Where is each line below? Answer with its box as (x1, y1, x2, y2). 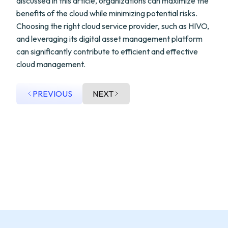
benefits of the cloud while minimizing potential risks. (16, 8, 197, 18)
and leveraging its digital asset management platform (16, 34, 203, 44)
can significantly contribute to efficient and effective (16, 46, 198, 56)
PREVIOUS (33, 89, 72, 99)
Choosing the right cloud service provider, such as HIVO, (16, 21, 209, 31)
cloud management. (16, 59, 85, 69)
